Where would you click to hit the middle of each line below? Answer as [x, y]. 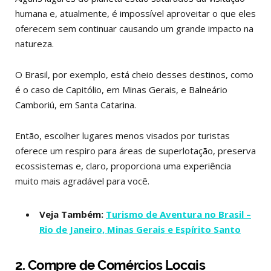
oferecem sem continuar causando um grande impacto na [134, 28]
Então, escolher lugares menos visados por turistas [122, 135]
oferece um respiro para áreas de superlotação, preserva [135, 150]
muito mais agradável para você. [82, 181]
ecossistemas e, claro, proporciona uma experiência [123, 165]
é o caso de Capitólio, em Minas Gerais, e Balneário [121, 89]
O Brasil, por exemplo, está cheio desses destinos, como [134, 74]
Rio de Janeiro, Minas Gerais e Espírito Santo [140, 229]
